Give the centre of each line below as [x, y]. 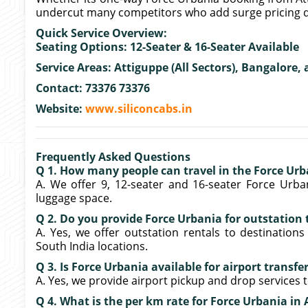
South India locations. [92, 246]
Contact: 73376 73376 [93, 88]
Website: [60, 109]
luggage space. [74, 198]
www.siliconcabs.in [139, 109]
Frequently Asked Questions [113, 157]
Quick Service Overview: [101, 33]
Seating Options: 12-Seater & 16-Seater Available [167, 47]
